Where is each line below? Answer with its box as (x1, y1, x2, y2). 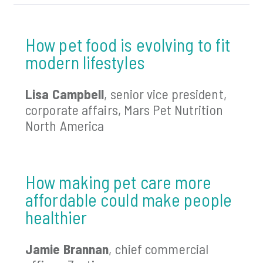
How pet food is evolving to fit (25, 33, 231, 55)
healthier (25, 206, 90, 228)
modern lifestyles (25, 51, 149, 73)
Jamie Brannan (25, 240, 109, 257)
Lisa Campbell (25, 85, 104, 102)
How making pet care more (25, 171, 212, 193)
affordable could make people (25, 188, 232, 210)
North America (25, 117, 104, 134)
